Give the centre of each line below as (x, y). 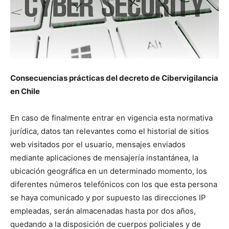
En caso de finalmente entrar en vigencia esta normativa (111, 118)
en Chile (25, 91)
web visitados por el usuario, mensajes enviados (98, 144)
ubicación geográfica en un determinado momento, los (109, 171)
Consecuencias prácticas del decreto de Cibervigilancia (114, 78)
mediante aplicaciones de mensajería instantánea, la (104, 157)
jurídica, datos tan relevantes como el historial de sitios (110, 131)
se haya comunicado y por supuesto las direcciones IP (108, 197)
